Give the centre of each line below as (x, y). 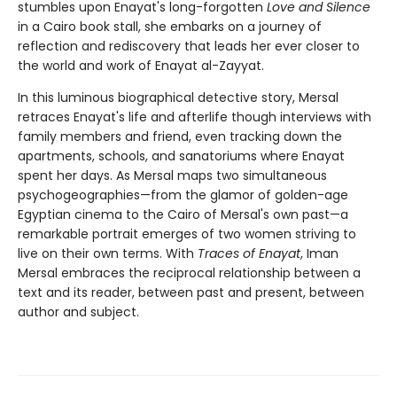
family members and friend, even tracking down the (180, 137)
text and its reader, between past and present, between (191, 293)
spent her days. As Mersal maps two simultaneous (172, 176)
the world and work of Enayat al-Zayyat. (141, 66)
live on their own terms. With (108, 254)
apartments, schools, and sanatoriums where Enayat (181, 156)
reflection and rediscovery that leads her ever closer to (189, 47)
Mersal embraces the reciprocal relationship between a (189, 273)
